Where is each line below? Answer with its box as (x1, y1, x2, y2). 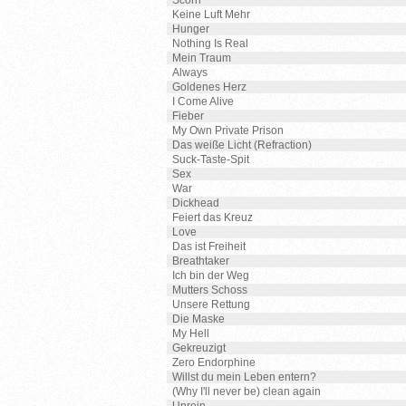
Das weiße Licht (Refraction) (172, 139, 312, 151)
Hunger (172, 23, 209, 35)
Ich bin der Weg (172, 269, 249, 282)
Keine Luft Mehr (172, 8, 250, 21)
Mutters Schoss (172, 284, 247, 296)
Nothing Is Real (172, 37, 248, 50)
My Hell (172, 327, 209, 340)
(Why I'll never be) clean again (172, 385, 321, 398)
